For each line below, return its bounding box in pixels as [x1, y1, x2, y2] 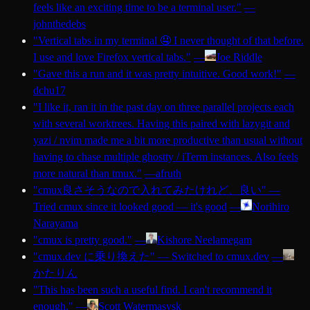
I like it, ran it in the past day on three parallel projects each [38, 101, 294, 113]
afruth [156, 167, 181, 180]
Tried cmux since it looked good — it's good [33, 201, 227, 213]
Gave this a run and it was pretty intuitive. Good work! [38, 68, 277, 80]
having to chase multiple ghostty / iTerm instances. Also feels [33, 151, 298, 163]
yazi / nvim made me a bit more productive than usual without [33, 134, 302, 147]
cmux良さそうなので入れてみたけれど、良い [38, 184, 262, 197]
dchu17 [33, 84, 66, 97]
